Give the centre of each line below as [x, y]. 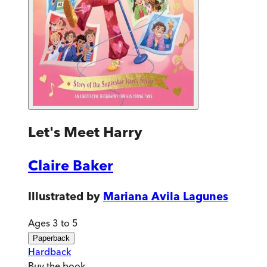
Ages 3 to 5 [53, 223]
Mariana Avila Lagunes [166, 196]
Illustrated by [64, 196]
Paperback [51, 238]
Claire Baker [71, 165]
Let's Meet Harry [85, 132]
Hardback [49, 252]
